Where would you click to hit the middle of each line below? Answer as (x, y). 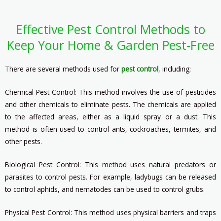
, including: (175, 69)
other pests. (23, 141)
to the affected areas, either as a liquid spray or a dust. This (110, 116)
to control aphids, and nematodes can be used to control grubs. (105, 189)
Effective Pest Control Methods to (110, 29)
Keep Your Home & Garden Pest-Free (110, 45)
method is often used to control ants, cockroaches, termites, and (110, 129)
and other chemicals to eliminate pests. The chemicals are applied (110, 104)
